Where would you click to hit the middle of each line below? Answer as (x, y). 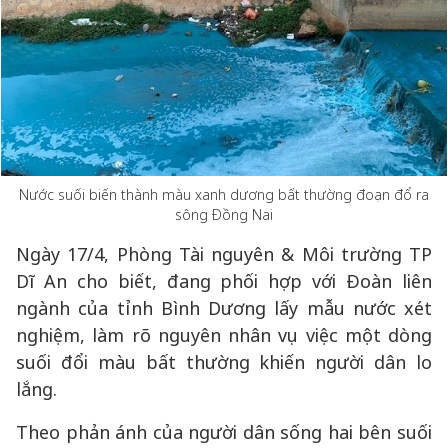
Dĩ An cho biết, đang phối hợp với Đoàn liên (224, 281)
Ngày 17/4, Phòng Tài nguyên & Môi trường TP (224, 254)
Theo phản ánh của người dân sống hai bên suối (224, 432)
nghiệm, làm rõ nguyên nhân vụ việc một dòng (224, 335)
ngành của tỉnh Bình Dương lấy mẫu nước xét (224, 308)
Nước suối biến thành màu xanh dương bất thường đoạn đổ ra (224, 194)
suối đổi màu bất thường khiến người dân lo (224, 362)
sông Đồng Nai (224, 214)
